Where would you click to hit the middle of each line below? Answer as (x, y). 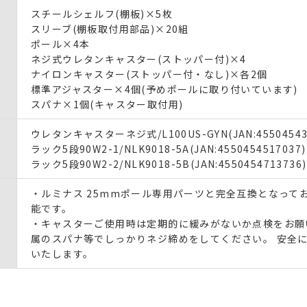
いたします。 (62, 253)
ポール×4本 (61, 44)
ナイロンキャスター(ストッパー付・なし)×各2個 (149, 74)
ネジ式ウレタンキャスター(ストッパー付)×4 (139, 59)
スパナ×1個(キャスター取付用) (107, 104)
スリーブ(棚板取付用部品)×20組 (110, 28)
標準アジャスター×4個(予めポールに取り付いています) (164, 89)
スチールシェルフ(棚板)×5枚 (102, 13)
